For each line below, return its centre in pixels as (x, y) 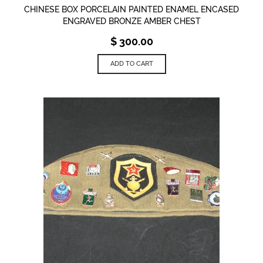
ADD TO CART (131, 63)
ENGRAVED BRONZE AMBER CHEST (131, 21)
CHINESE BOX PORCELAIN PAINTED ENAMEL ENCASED (131, 9)
